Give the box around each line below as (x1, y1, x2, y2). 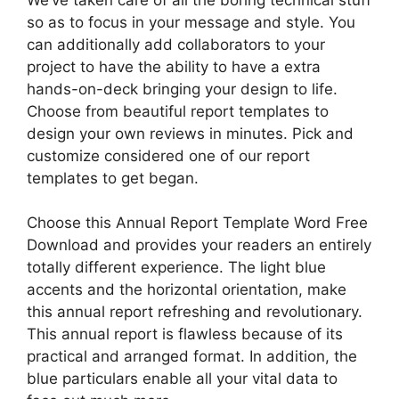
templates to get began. (27, 168, 199, 187)
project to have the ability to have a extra (27, 57, 321, 76)
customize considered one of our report (27, 146, 310, 165)
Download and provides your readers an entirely (27, 236, 371, 254)
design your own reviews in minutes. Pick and (27, 124, 354, 142)
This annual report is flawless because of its (27, 325, 343, 343)
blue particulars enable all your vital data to (27, 370, 338, 387)
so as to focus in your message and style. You (27, 12, 355, 31)
